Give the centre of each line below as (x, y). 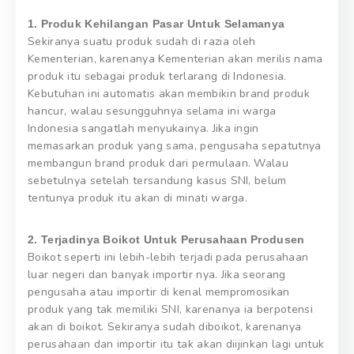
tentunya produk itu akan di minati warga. (138, 198)
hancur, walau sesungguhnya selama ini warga (152, 111)
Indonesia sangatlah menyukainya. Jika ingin (143, 129)
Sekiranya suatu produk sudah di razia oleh (142, 42)
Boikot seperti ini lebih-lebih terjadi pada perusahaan (168, 258)
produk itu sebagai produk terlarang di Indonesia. (157, 77)
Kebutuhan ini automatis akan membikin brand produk (169, 94)
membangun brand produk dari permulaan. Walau (158, 164)
